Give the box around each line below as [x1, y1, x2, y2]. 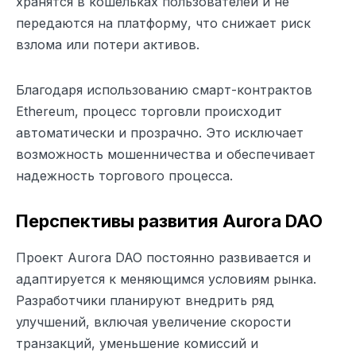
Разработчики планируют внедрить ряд [16, 292, 274, 308]
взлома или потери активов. [16, 36, 199, 52]
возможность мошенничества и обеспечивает [16, 145, 315, 162]
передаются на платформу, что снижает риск [16, 14, 311, 31]
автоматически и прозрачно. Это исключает [16, 124, 304, 141]
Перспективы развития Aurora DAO [16, 210, 323, 231]
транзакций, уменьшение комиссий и [16, 335, 258, 351]
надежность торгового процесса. [16, 167, 233, 184]
